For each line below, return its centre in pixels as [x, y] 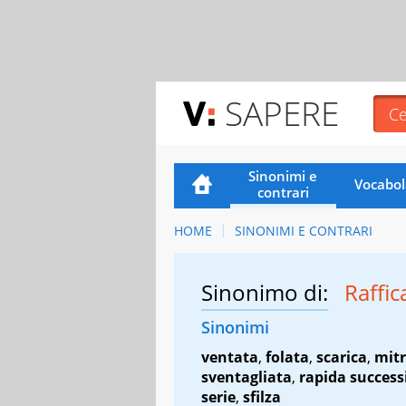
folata [287, 357]
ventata [230, 357]
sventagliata [246, 377]
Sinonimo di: [265, 292]
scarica [342, 357]
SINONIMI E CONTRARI [303, 230]
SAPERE [282, 113]
